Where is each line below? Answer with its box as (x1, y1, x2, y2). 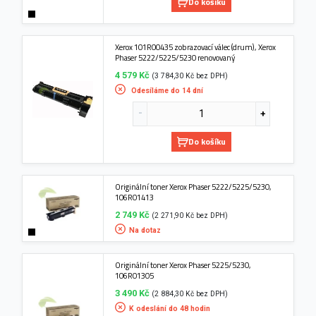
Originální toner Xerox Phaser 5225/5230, (115, 258, 252, 271)
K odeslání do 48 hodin (129, 303, 211, 313)
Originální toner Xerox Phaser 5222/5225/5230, (115, 180, 272, 193)
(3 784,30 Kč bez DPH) (152, 71, 229, 80)
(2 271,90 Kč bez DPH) (152, 210, 229, 220)
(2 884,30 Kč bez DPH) (152, 288, 229, 298)
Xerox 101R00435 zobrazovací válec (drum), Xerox (115, 40, 276, 53)
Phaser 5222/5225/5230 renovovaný (115, 51, 236, 63)
